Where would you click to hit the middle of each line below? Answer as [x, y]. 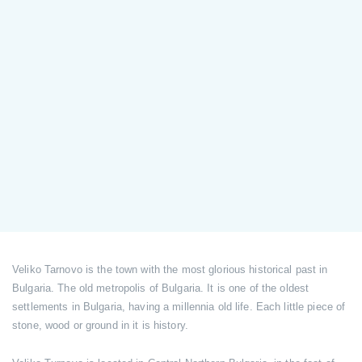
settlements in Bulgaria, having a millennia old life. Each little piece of [179, 307]
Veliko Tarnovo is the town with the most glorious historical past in [170, 269]
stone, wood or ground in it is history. [100, 325]
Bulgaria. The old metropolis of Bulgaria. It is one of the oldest [161, 288]
